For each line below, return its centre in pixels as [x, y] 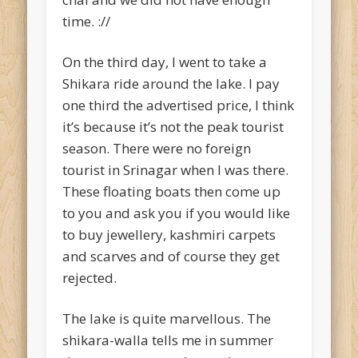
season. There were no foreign [157, 149]
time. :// [87, 22]
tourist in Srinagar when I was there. [176, 170]
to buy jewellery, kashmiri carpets [169, 235]
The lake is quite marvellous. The [167, 319]
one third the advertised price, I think [179, 105]
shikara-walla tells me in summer [168, 340]
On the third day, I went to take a [165, 62]
